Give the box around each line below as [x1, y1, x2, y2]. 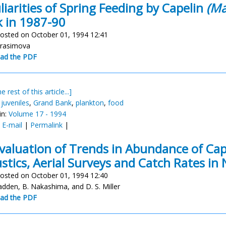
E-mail [2, 120, 22, 130]
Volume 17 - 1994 [9, 109, 66, 119]
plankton [76, 98, 104, 107]
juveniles [1, 98, 29, 107]
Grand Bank [33, 98, 72, 107]
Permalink [30, 120, 63, 130]
